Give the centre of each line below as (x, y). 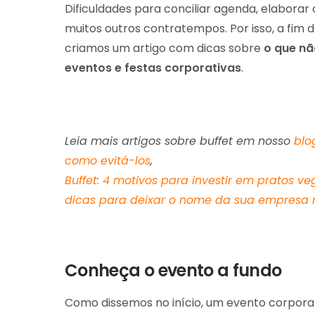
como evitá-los (108, 160)
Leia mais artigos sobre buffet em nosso (179, 141)
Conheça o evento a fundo (173, 270)
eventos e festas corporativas (153, 67)
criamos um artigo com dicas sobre (164, 48)
